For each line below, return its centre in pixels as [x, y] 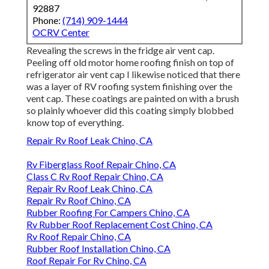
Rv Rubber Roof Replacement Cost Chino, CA [119, 225]
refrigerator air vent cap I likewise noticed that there [133, 74]
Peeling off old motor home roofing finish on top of [130, 62]
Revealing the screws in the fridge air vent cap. [120, 50]
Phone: [47, 20]
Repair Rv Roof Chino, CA [79, 201]
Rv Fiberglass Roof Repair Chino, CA [101, 165]
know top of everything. [75, 122]
